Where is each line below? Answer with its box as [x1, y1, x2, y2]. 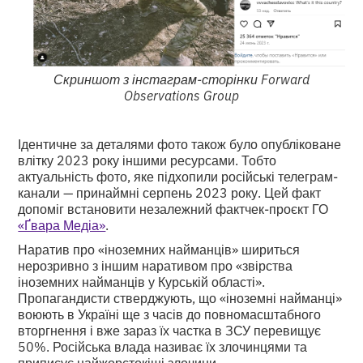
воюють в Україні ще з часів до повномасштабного [18, 305, 322, 323]
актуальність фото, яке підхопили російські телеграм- [18, 167, 339, 186]
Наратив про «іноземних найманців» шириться [18, 240, 301, 258]
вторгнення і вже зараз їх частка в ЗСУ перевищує [18, 321, 322, 340]
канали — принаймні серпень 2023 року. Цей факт [18, 183, 322, 202]
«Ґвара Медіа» [18, 216, 106, 234]
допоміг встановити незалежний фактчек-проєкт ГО [18, 199, 329, 218]
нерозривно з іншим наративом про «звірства [18, 256, 293, 275]
